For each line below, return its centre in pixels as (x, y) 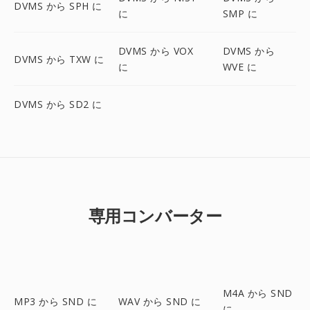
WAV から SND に (159, 301)
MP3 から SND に (55, 301)
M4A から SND (257, 293)
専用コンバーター (155, 216)
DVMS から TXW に (59, 59)
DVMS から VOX (156, 51)
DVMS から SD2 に (58, 104)
